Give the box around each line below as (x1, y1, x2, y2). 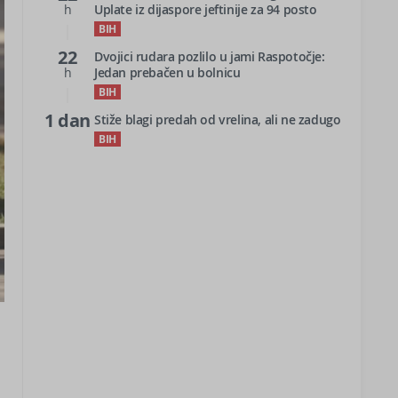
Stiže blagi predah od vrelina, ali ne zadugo (94, 111, 341, 128)
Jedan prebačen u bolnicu (94, 64, 241, 81)
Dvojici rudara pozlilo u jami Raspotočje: (94, 48, 325, 65)
